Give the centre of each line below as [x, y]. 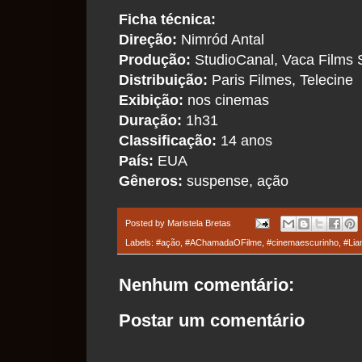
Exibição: [151, 100]
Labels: [141, 243]
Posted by [146, 223]
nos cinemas [226, 100]
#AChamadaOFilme [223, 243]
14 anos [244, 140]
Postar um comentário [212, 321]
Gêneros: [151, 181]
